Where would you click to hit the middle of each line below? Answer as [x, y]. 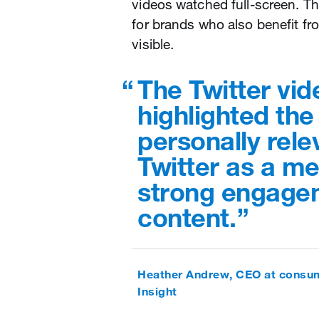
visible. [153, 44]
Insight [157, 291]
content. [187, 218]
